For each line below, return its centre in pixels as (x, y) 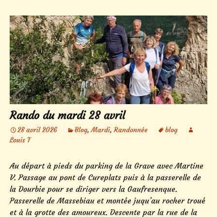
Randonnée (131, 130)
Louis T (20, 140)
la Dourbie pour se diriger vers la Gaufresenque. (93, 189)
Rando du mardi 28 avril (67, 115)
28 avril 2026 (37, 130)
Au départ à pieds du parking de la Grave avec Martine (107, 165)
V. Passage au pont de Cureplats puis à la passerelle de (105, 177)
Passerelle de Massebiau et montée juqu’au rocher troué (108, 200)
